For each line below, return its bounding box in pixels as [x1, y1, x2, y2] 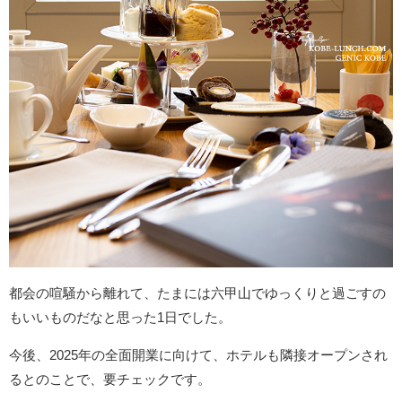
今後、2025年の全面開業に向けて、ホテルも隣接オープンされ [9, 348, 388, 363]
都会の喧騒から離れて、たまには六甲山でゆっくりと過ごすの [9, 286, 386, 301]
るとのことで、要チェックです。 [9, 372, 211, 387]
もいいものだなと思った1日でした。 [9, 310, 232, 325]
